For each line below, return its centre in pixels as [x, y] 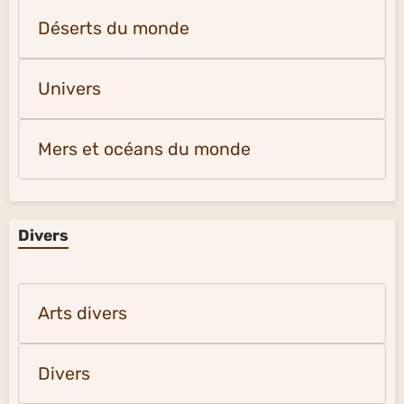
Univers [69, 89]
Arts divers [83, 314]
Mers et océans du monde [144, 150]
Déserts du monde [114, 29]
